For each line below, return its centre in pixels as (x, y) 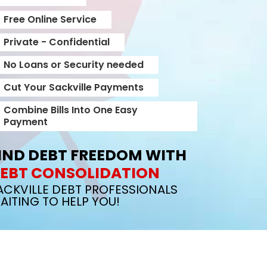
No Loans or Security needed (74, 65)
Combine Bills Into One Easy (71, 110)
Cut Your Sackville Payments (74, 87)
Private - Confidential (57, 42)
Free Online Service (50, 19)
